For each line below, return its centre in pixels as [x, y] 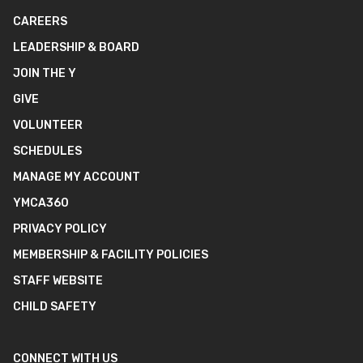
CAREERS [40, 22]
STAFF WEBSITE [58, 281]
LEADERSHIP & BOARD [76, 48]
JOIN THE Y [45, 74]
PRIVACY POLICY [60, 229]
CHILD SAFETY [55, 307]
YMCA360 [41, 203]
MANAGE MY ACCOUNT [77, 177]
